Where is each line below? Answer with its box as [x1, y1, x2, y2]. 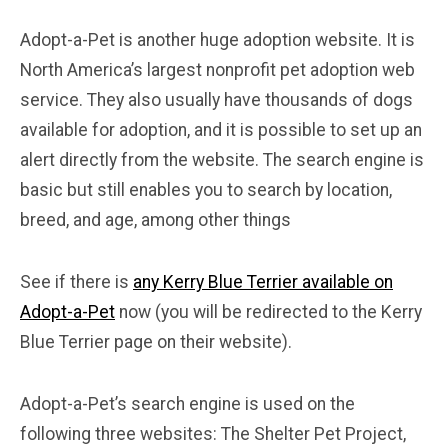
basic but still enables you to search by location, [20, 179, 392, 200]
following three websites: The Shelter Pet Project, [20, 423, 406, 444]
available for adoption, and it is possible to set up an [20, 119, 422, 140]
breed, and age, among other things [20, 209, 291, 230]
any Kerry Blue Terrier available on [133, 271, 393, 292]
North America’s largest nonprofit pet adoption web [20, 59, 415, 80]
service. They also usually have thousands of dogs [20, 89, 413, 110]
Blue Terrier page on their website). [20, 331, 292, 352]
